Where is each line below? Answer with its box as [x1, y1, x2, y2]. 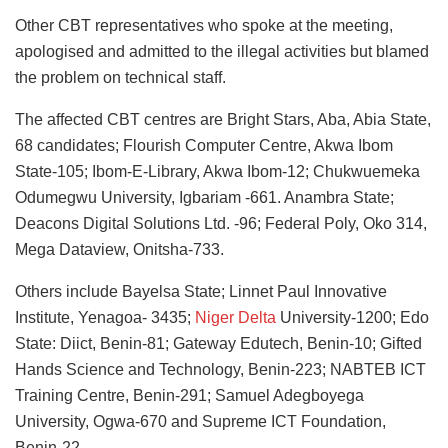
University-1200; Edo [276, 309, 429, 327]
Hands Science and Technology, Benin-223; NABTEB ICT [15, 361, 426, 379]
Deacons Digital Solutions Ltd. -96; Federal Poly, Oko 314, [15, 215, 427, 233]
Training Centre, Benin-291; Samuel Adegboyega [15, 387, 364, 405]
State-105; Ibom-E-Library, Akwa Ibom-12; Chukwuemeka [15, 163, 420, 181]
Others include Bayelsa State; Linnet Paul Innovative [15, 283, 387, 301]
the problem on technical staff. [15, 69, 226, 87]
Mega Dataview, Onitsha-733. [15, 241, 224, 259]
